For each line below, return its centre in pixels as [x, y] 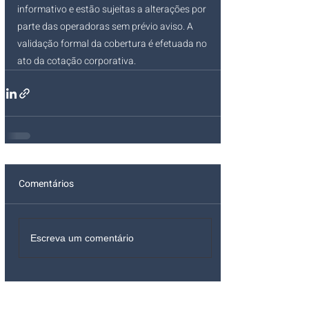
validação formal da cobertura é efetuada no [113, 44]
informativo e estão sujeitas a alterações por [113, 10]
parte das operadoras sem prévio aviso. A [106, 27]
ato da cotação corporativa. [77, 61]
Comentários [46, 184]
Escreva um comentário [82, 238]
